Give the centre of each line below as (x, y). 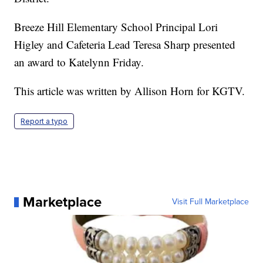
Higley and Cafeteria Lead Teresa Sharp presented (125, 45)
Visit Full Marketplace (210, 202)
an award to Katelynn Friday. (79, 62)
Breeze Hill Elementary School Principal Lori (116, 27)
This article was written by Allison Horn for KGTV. (130, 91)
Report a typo (44, 122)
